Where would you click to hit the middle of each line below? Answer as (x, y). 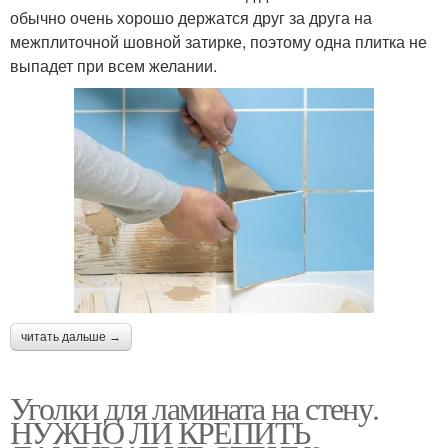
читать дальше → (71, 336)
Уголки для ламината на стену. (194, 407)
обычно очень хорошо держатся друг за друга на (191, 17)
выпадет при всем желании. (113, 65)
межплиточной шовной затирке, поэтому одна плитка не (218, 41)
